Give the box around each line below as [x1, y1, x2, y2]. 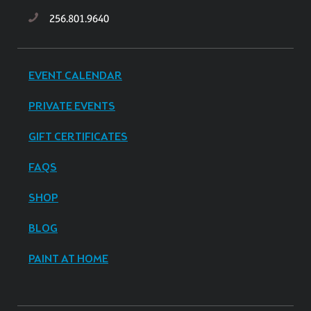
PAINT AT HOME [28, 252, 108, 267]
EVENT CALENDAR [28, 69, 122, 84]
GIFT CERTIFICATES [28, 130, 128, 145]
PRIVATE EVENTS [28, 99, 115, 115]
